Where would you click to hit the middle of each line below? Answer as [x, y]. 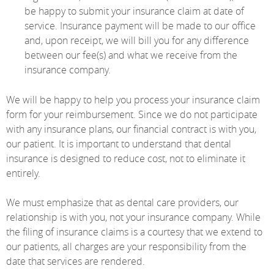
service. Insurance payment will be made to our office [140, 26]
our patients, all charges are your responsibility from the [126, 247]
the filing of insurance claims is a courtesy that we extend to [134, 232]
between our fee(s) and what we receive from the [131, 55]
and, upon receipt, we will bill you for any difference [137, 41]
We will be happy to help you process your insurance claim [133, 100]
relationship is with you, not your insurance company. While [133, 217]
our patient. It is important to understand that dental [119, 144]
